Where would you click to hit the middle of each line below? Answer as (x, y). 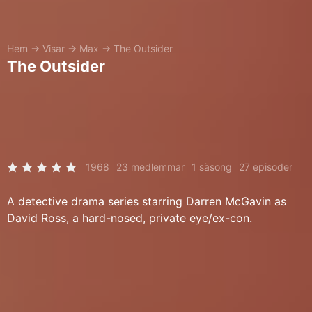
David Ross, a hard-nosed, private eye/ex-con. (130, 218)
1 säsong (212, 167)
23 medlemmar (150, 167)
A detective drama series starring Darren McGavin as (147, 201)
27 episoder (266, 167)
